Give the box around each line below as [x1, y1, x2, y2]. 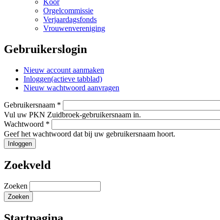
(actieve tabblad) [51, 74, 102, 83]
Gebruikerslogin [4, 42, 87, 55]
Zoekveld [4, 158, 51, 171]
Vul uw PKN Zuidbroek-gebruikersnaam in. [4, 110, 141, 119]
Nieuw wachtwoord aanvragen [24, 83, 119, 92]
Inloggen [24, 74, 51, 83]
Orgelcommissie [43, 6, 93, 15]
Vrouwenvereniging [43, 24, 105, 32]
